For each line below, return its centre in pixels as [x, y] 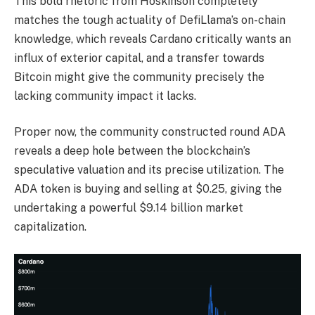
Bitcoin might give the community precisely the [139, 77]
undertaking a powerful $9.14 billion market [129, 208]
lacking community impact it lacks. [105, 96]
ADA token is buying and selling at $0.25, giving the [148, 189]
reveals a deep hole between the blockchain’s [132, 151]
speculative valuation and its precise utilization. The [149, 170]
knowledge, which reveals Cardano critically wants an [153, 39]
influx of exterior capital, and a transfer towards [139, 58]
